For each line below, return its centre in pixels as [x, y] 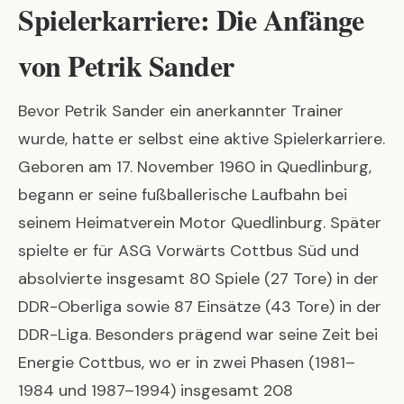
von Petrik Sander [126, 65]
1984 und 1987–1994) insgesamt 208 [156, 390]
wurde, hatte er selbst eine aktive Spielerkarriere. [202, 138]
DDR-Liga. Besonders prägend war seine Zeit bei [198, 334]
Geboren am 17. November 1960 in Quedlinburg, [195, 166]
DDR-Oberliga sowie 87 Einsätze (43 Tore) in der [200, 306]
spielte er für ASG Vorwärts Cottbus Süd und [188, 250]
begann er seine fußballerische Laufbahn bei [183, 194]
